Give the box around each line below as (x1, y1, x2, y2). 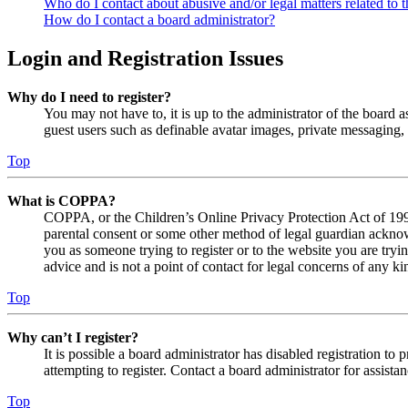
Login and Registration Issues (7, 46, 283, 70)
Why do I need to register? (7, 88, 171, 105)
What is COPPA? (7, 192, 116, 209)
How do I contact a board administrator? (44, 11, 275, 27)
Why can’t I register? (7, 329, 138, 345)
